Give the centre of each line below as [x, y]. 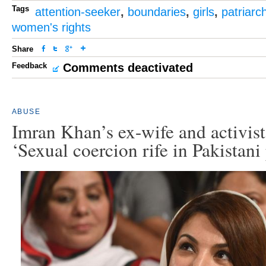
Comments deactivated [128, 68]
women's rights [51, 27]
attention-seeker [78, 12]
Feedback [29, 66]
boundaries [157, 12]
